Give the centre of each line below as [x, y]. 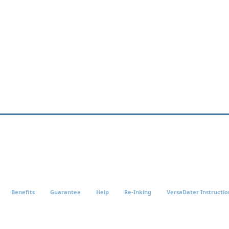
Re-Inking [138, 192]
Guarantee [65, 192]
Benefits [23, 192]
